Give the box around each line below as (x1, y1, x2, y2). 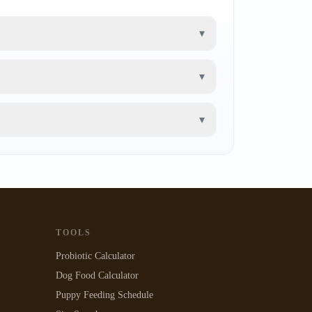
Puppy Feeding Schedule (56, 290, 153, 300)
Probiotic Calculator (56, 251, 135, 261)
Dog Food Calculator (56, 270, 139, 281)
